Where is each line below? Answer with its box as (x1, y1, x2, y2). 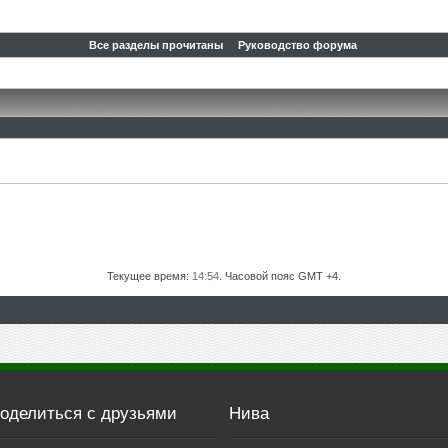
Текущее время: (107, 270, 192, 282)
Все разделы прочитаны (89, 39, 223, 51)
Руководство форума (238, 39, 357, 51)
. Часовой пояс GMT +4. (219, 270, 341, 282)
